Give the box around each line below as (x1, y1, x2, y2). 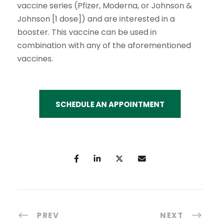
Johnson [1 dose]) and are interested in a (17, 13, 175, 25)
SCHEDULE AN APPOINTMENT (55, 99, 165, 110)
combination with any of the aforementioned (17, 40, 191, 52)
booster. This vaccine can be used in (17, 27, 157, 38)
